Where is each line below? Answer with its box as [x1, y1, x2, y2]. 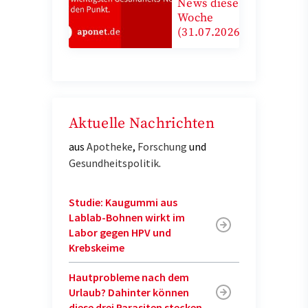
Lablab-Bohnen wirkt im [69, 210, 185, 224]
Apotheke [87, 139, 133, 153]
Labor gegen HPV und [69, 225, 171, 239]
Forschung [137, 139, 187, 153]
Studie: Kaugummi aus [69, 195, 177, 209]
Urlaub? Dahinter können [69, 285, 189, 299]
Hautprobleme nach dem [69, 269, 189, 284]
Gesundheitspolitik [69, 155, 159, 170]
